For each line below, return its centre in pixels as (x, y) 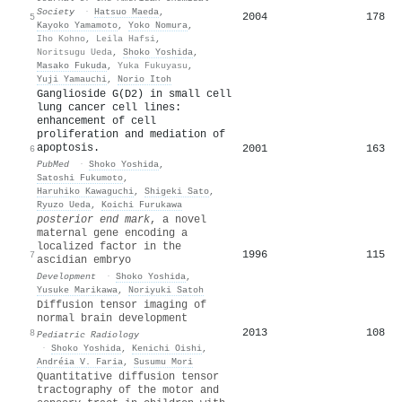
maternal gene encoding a (112, 233)
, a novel (178, 219)
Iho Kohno (61, 38)
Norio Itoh (144, 79)
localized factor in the (109, 246)
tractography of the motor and (128, 390)
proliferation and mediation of (131, 134)
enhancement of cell (96, 121)
